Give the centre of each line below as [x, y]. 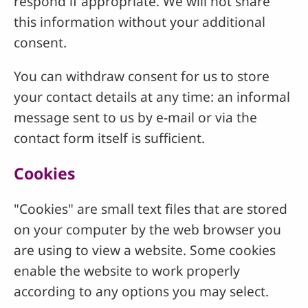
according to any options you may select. [141, 291]
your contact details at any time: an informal [152, 97]
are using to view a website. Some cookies [145, 250]
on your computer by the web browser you [147, 230]
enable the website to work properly [127, 271]
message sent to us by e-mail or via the [135, 118]
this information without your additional [140, 21]
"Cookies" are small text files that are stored [151, 209]
